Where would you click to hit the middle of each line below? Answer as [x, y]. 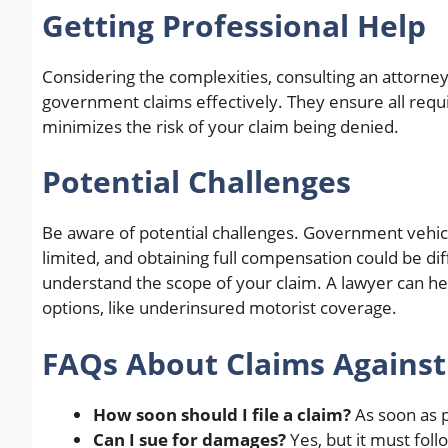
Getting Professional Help [234, 25]
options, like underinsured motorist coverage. [219, 308]
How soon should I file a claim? [222, 414]
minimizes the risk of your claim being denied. [220, 126]
